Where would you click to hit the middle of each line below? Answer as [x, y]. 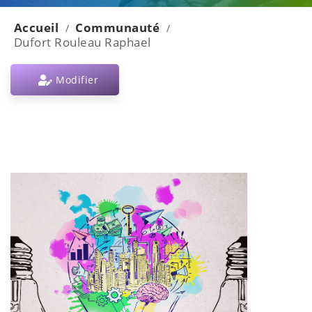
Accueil [36, 28]
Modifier [75, 80]
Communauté [118, 28]
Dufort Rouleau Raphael [82, 42]
